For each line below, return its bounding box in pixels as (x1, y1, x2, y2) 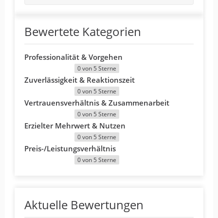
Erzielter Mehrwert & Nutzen (24, 120, 126, 130)
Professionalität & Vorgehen (24, 52, 123, 62)
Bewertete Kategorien (24, 23, 141, 39)
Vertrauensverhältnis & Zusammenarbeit (24, 97, 169, 108)
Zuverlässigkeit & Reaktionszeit (24, 74, 135, 85)
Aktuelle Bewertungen (24, 196, 144, 213)
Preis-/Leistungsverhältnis (24, 143, 116, 153)
